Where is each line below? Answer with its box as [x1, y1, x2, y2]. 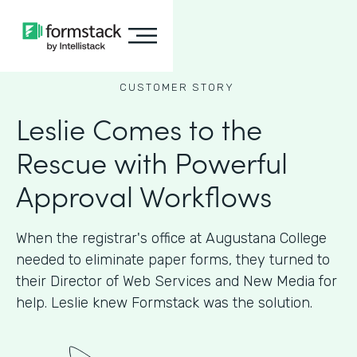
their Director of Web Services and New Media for [16, 273, 337, 290]
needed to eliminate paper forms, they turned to [16, 251, 330, 269]
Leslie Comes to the [16, 108, 262, 148]
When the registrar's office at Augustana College [16, 229, 327, 247]
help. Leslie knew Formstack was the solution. [16, 294, 312, 312]
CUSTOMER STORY [119, 81, 234, 93]
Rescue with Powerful [16, 141, 288, 182]
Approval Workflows [16, 175, 272, 215]
